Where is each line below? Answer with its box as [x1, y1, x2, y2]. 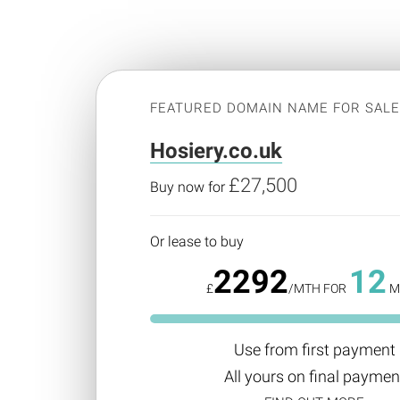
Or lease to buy [150, 233, 245, 250]
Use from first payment [233, 340, 396, 359]
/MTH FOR [287, 281, 349, 296]
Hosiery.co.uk [150, 138, 283, 163]
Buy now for [150, 179, 229, 196]
